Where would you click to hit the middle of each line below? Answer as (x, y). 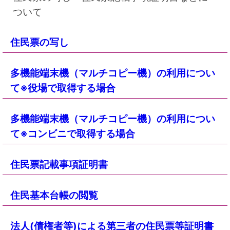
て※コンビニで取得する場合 (73, 134)
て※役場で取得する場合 (63, 88)
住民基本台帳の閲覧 (54, 195)
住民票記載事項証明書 (59, 165)
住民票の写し (40, 42)
